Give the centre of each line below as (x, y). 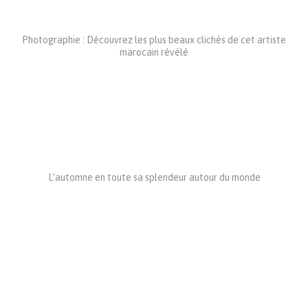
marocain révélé (154, 52)
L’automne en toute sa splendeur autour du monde (154, 177)
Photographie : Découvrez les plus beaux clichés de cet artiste (154, 40)
